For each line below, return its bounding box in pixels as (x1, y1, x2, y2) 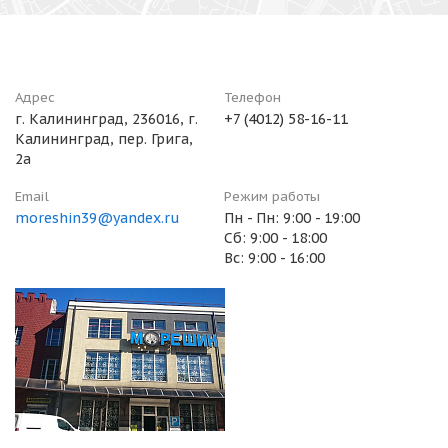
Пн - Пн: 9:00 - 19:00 (224, 209, 360, 227)
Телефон (224, 89, 281, 106)
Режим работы (224, 188, 320, 205)
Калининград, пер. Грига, (15, 130, 193, 148)
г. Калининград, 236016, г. (15, 110, 198, 128)
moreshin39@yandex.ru (15, 209, 180, 227)
